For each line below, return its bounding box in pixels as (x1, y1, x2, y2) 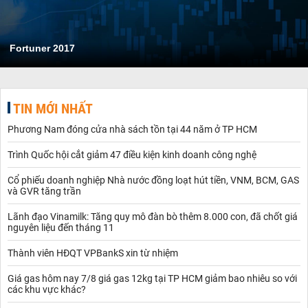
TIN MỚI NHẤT (13, 100, 93, 117)
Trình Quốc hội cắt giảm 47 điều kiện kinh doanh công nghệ (8, 148, 256, 160)
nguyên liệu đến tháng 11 (8, 221, 114, 233)
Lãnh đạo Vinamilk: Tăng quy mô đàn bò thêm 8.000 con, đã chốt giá (8, 210, 298, 222)
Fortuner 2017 (10, 42, 75, 54)
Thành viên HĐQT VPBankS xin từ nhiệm (8, 247, 178, 258)
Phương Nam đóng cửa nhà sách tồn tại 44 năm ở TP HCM (8, 123, 257, 135)
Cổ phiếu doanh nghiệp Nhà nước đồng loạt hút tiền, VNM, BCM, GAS (8, 174, 299, 186)
